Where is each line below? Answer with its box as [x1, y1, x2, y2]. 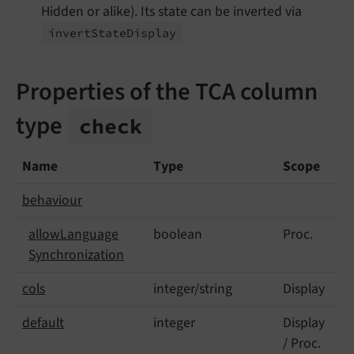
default [22, 313, 64, 333]
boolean [153, 224, 202, 245]
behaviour [22, 190, 82, 211]
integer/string [153, 279, 232, 299]
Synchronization [28, 245, 124, 265]
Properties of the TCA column [16, 73, 318, 109]
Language [60, 224, 119, 245]
